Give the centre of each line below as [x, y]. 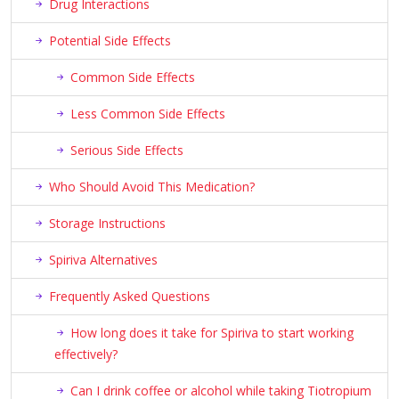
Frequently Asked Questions [130, 297]
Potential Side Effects [110, 41]
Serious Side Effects [127, 151]
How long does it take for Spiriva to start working [212, 333]
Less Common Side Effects [148, 114]
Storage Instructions [107, 224]
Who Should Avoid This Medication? [152, 187]
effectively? [86, 354]
